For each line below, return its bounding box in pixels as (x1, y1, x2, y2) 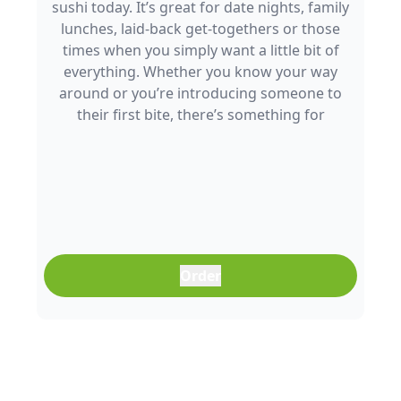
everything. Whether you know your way (64, 62, 337, 81)
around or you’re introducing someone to (59, 83, 342, 103)
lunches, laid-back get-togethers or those (61, 19, 340, 38)
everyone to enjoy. (139, 126, 262, 146)
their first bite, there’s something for (76, 105, 325, 124)
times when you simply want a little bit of (62, 40, 339, 60)
